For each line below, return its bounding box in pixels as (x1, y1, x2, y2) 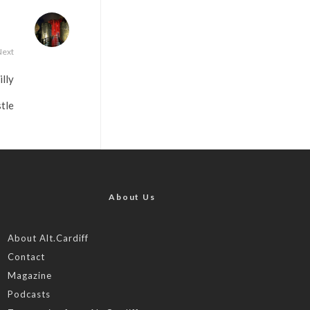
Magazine (8, 270, 52, 282)
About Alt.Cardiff (8, 232, 89, 244)
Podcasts (8, 289, 51, 300)
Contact (8, 251, 45, 263)
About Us (109, 192, 156, 203)
